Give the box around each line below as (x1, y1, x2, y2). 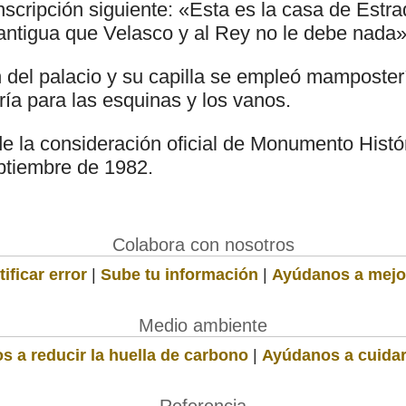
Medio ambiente (139, 314, 267, 335)
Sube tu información (101, 265, 258, 284)
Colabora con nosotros (111, 234, 295, 255)
